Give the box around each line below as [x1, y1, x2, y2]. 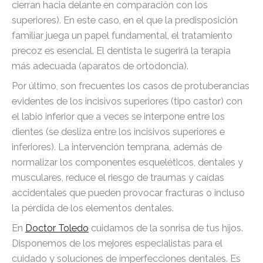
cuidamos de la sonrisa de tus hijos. [89, 222, 243, 234]
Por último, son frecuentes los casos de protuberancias [12, 80, 249, 92]
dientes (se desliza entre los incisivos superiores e [12, 126, 225, 137]
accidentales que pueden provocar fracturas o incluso [12, 187, 245, 198]
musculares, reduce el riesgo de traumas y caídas [12, 171, 224, 183]
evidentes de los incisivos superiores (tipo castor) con [12, 95, 242, 107]
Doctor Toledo [25, 222, 89, 234]
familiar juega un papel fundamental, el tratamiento [12, 29, 232, 41]
